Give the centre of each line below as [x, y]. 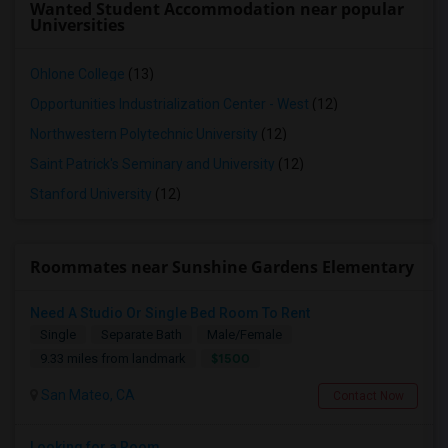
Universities [77, 25]
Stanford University [91, 194]
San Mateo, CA [86, 395]
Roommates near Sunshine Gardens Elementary [222, 267]
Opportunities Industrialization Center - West [169, 104]
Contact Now [368, 396]
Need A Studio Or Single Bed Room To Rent [170, 313]
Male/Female [244, 334]
